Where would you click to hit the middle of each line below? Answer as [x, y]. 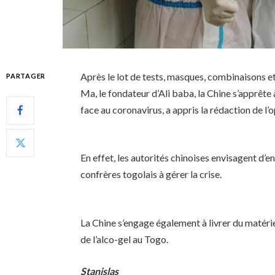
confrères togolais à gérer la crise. [151, 174]
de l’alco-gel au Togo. [125, 239]
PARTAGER [26, 76]
